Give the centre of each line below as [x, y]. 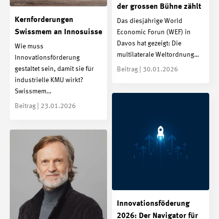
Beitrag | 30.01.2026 [147, 70]
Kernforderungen [44, 20]
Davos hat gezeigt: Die [149, 44]
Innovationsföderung [153, 204]
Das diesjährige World [150, 21]
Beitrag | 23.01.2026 [45, 106]
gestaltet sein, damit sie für [54, 69]
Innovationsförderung [47, 58]
